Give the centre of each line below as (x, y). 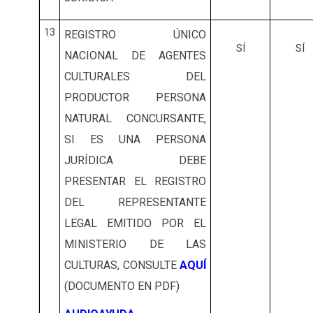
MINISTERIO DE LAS (135, 245)
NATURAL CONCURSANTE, (135, 119)
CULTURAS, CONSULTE (122, 265)
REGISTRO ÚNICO (135, 35)
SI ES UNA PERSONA (135, 140)
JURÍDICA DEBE (135, 161)
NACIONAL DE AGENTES (135, 56)
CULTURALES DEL (135, 77)
